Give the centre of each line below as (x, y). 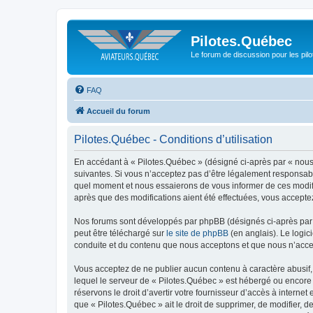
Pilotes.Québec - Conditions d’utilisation (173, 139)
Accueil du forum (118, 111)
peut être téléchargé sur (120, 233)
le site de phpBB (197, 233)
